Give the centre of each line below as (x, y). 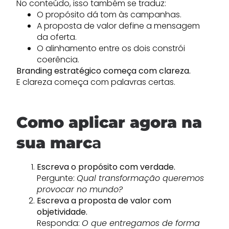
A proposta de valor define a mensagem (118, 26)
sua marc (54, 143)
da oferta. (57, 37)
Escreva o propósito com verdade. (106, 167)
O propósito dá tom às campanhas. (109, 15)
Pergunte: (57, 178)
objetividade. (62, 212)
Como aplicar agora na (109, 122)
